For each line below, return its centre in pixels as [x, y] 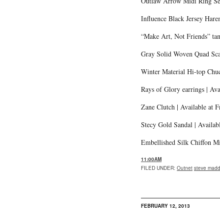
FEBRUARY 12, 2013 [165, 206]
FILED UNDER [157, 168]
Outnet [185, 168]
